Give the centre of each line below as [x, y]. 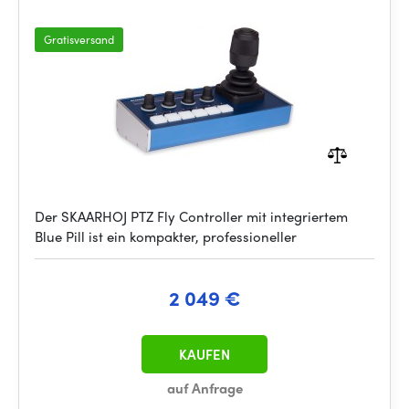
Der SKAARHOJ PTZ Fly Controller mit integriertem [191, 216]
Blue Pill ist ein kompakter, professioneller [166, 236]
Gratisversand [79, 39]
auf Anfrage [204, 388]
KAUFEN [204, 354]
